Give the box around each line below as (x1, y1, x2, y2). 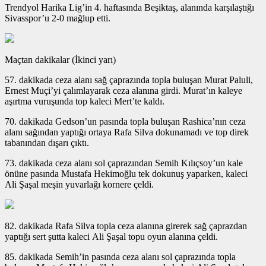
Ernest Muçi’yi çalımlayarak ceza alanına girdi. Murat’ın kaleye (5, 85, 242, 96)
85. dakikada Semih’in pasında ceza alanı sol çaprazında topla (5, 251, 236, 262)
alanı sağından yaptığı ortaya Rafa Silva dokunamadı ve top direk (5, 126, 249, 137)
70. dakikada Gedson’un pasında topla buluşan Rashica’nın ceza (5, 116, 246, 126)
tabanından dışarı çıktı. (5, 137, 89, 148)
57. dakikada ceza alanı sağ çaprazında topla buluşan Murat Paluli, (5, 74, 253, 85)
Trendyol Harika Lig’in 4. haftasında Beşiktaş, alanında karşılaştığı (5, 2, 254, 12)
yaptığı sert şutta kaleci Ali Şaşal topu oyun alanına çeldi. (5, 231, 218, 242)
